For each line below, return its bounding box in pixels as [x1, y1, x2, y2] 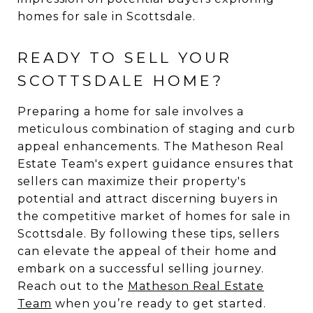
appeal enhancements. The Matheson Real [17, 140, 284, 153]
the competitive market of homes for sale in [17, 210, 291, 223]
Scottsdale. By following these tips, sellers [17, 227, 279, 240]
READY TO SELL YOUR [17, 49, 232, 66]
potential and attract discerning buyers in [17, 192, 278, 205]
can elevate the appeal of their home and [17, 245, 277, 258]
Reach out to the [17, 279, 128, 293]
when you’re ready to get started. [52, 297, 266, 310]
